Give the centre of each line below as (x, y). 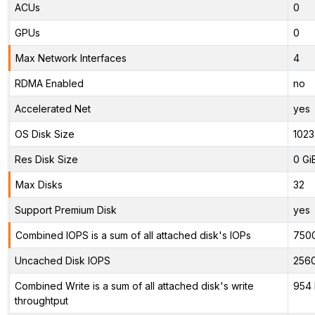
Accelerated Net (52, 108)
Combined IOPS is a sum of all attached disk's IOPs (133, 235)
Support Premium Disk (65, 210)
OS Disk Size (44, 134)
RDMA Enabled (49, 83)
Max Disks (39, 184)
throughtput (41, 300)
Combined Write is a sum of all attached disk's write (134, 285)
